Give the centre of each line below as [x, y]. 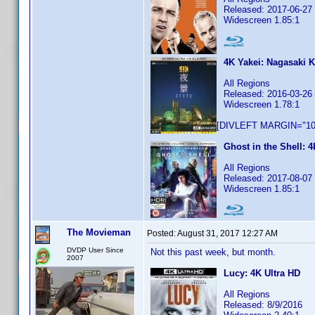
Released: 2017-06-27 [268, 9]
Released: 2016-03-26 [268, 94]
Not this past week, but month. [213, 252]
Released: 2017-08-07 [268, 178]
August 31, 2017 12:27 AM [227, 233]
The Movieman [99, 232]
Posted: [162, 233]
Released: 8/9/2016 [263, 305]
